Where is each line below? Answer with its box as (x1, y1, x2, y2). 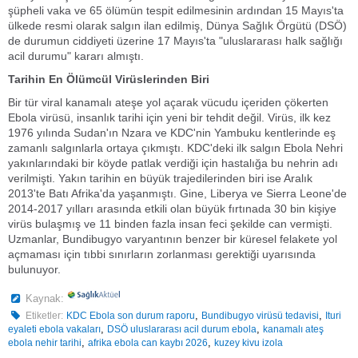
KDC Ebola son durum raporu (66, 310, 196, 321)
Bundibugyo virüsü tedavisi (201, 310, 320, 321)
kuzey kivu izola (214, 337, 283, 348)
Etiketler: (26, 310, 64, 321)
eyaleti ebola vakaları (8, 324, 101, 335)
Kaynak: (22, 292, 68, 304)
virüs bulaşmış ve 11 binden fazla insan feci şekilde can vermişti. (8, 217, 332, 230)
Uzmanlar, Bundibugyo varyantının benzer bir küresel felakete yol (8, 233, 337, 245)
